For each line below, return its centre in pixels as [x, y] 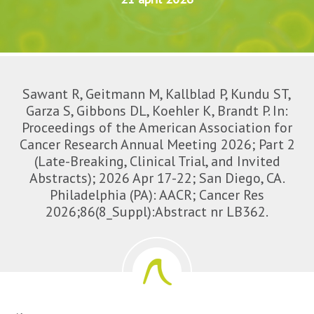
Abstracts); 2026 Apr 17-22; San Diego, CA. [157, 178]
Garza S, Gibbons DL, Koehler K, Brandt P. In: [157, 111]
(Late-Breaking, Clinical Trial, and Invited [157, 162]
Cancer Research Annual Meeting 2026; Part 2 [157, 145]
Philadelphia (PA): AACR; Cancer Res [157, 195]
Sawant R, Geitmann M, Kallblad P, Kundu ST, [157, 94]
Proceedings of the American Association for [157, 128]
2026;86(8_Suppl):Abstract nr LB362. [157, 212]
